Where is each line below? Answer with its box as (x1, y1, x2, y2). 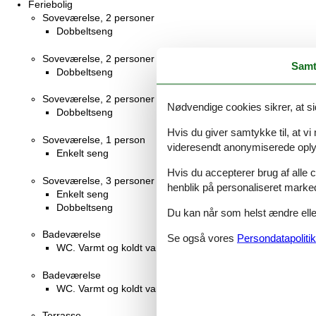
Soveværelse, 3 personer (42, 174, 154, 186)
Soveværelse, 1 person (42, 133, 145, 145)
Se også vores (167, 231, 237, 244)
